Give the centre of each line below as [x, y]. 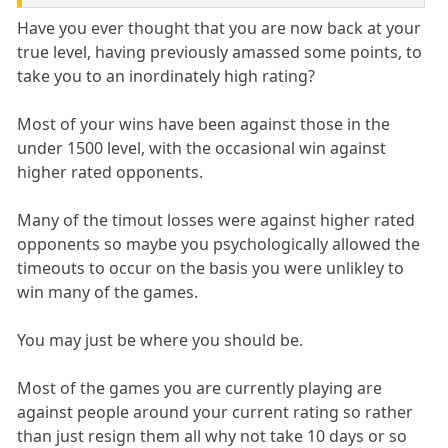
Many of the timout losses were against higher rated [216, 219]
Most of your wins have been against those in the [204, 123]
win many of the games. [108, 291]
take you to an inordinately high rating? [166, 75]
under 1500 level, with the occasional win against [202, 147]
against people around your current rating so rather [215, 411]
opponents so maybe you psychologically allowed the [219, 243]
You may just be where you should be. [160, 339]
